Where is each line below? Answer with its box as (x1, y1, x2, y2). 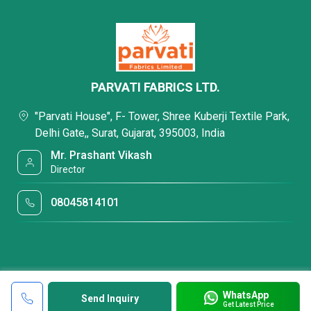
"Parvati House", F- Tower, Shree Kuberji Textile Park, (35, 110, 289, 123)
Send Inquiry (81, 293, 139, 304)
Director (51, 164, 86, 175)
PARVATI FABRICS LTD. (91, 80, 220, 94)
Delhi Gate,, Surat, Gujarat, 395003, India (35, 126, 225, 140)
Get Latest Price (222, 300, 274, 308)
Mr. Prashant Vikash (51, 149, 153, 162)
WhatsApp (222, 289, 269, 301)
